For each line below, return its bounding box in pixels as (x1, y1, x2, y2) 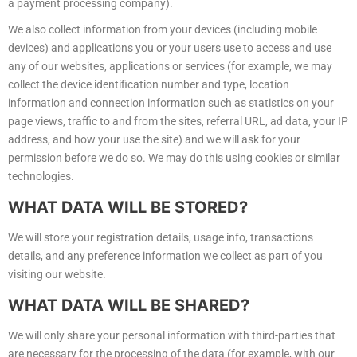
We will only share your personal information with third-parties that (8, 329, 335, 343)
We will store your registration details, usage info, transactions (8, 231, 313, 245)
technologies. (8, 170, 74, 183)
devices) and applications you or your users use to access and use (8, 41, 331, 55)
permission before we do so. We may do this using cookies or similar (8, 151, 340, 165)
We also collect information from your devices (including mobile (8, 23, 317, 37)
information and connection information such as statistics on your (8, 96, 334, 110)
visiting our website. (8, 268, 106, 281)
